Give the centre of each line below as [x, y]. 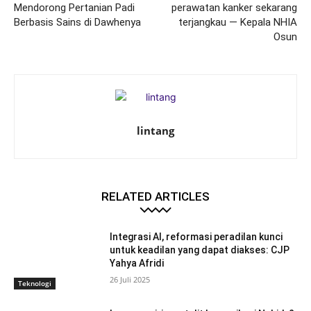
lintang [155, 130]
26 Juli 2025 [130, 279]
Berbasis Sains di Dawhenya [77, 22]
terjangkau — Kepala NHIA [237, 22]
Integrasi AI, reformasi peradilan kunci [196, 236]
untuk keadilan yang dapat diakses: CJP [200, 250]
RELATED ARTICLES [155, 196]
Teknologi [35, 284]
